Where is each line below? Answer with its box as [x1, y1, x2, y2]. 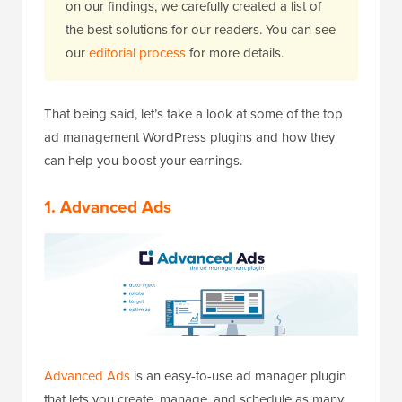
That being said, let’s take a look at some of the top [44, 104, 343, 124]
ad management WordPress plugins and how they [44, 127, 335, 147]
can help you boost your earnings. [44, 151, 242, 170]
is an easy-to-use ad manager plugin [130, 366, 346, 385]
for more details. [186, 43, 284, 63]
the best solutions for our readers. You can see [66, 20, 336, 39]
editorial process [89, 43, 186, 63]
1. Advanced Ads [44, 194, 171, 220]
